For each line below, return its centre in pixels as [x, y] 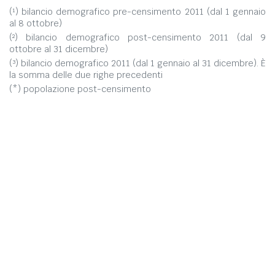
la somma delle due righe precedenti [86, 75]
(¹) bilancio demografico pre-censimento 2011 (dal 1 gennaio [137, 11]
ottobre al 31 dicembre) [59, 49]
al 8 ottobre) [36, 23]
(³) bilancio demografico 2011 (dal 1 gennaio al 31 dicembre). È [137, 63]
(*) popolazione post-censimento [80, 89]
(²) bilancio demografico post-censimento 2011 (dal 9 [137, 37]
